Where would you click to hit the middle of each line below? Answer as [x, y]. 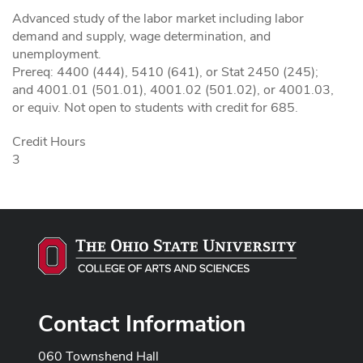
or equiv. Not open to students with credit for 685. [155, 107]
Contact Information [142, 323]
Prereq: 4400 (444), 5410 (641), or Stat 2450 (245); [165, 72]
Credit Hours [49, 141]
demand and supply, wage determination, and [141, 36]
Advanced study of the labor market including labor [158, 18]
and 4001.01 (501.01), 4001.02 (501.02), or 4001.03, [173, 90]
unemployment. [57, 54]
